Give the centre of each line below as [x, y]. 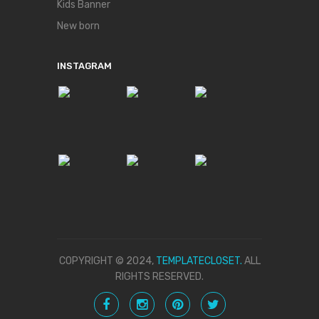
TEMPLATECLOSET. [199, 261]
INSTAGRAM [84, 66]
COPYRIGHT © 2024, [107, 261]
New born [78, 26]
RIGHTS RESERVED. [159, 277]
